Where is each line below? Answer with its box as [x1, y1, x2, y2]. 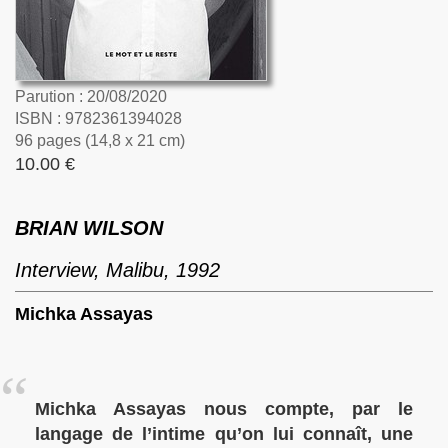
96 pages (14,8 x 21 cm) [15, 132, 185, 149]
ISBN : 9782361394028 [15, 110, 182, 127]
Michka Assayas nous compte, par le [35, 399, 413, 419]
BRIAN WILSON [15, 217, 163, 239]
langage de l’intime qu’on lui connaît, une [35, 424, 413, 444]
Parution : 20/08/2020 [15, 88, 167, 105]
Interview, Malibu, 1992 [15, 259, 220, 281]
